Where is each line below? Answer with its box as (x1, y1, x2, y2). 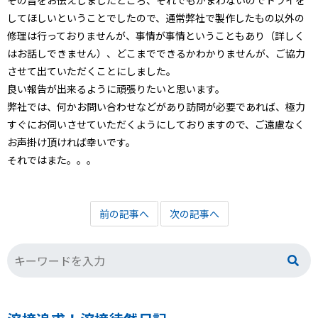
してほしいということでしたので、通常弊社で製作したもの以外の (7, 11, 305, 26)
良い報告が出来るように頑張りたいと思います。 (7, 82, 225, 97)
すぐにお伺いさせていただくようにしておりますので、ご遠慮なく (7, 117, 305, 132)
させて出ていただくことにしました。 (7, 64, 176, 79)
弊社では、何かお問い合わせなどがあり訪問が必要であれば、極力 (7, 99, 305, 114)
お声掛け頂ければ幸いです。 (7, 135, 136, 150)
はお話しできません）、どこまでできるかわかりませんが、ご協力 (7, 46, 305, 61)
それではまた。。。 (7, 153, 97, 168)
